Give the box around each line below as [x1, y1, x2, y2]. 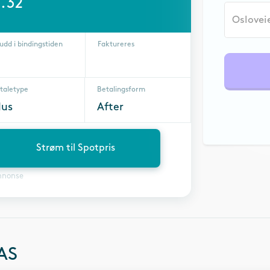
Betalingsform [97, 86, 146, 93]
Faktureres [97, 41, 134, 48]
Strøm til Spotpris [36, 143, 116, 152]
